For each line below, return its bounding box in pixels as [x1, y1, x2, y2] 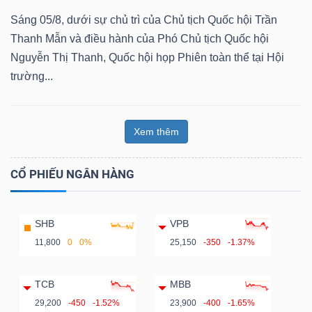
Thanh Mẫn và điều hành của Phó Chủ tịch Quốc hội [10, 32, 269, 45]
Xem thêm [133, 125, 179, 137]
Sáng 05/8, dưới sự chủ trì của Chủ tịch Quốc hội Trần [10, 13, 277, 26]
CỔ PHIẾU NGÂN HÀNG [10, 166, 134, 181]
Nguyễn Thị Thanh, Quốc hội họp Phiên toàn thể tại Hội [10, 51, 284, 63]
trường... [10, 70, 53, 82]
